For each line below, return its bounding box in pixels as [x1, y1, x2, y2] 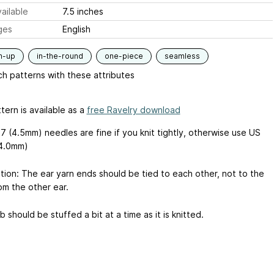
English [62, 24, 91, 34]
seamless [164, 51, 200, 61]
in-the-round [36, 51, 83, 61]
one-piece [104, 51, 143, 61]
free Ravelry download [86, 105, 180, 115]
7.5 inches [62, 6, 103, 17]
